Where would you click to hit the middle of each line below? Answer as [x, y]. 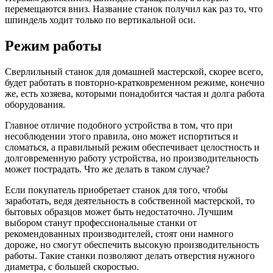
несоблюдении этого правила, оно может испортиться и [122, 136]
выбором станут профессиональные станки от [101, 222]
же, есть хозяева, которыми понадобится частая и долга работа [135, 93]
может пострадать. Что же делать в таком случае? [107, 169]
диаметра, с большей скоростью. [72, 266]
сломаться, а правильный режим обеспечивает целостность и [132, 147]
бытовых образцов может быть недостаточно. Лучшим [119, 211]
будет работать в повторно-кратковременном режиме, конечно [135, 82]
